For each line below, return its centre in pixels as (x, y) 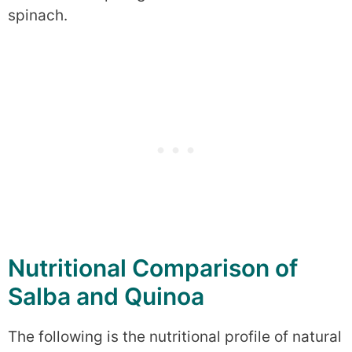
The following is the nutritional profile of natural (175, 336)
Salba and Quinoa (106, 296)
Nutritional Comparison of (153, 268)
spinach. (38, 15)
